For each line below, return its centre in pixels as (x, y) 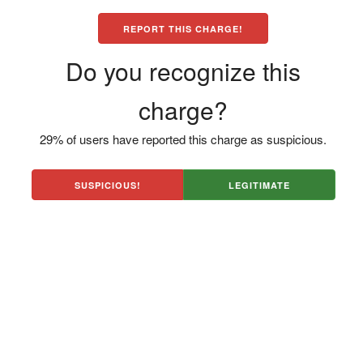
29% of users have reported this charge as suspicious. (184, 139)
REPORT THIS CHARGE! (184, 29)
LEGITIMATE (260, 185)
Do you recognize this (184, 71)
